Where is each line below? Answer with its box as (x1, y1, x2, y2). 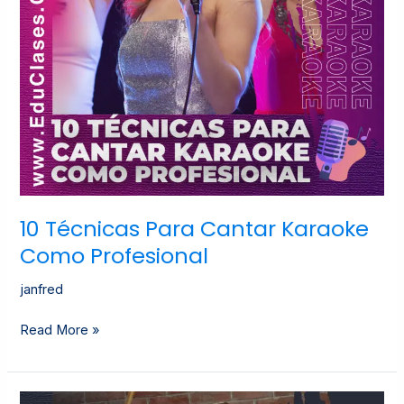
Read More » (20, 321, 100, 338)
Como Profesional (20, 241, 209, 271)
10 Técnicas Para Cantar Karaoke (20, 214, 370, 244)
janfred (20, 281, 64, 298)
